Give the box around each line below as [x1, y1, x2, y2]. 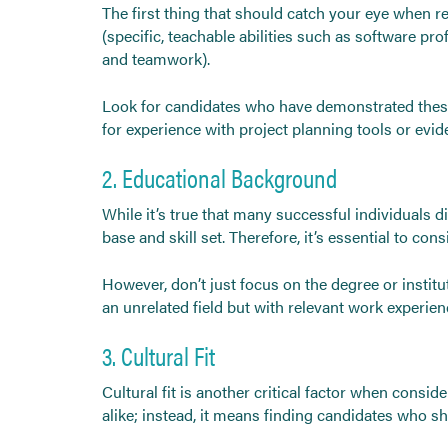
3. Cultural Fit [102, 336, 215, 374]
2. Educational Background [102, 158, 337, 196]
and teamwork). [102, 46, 210, 70]
